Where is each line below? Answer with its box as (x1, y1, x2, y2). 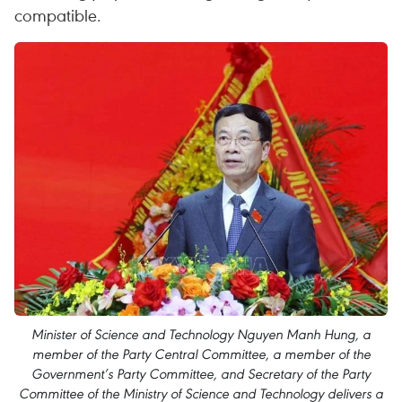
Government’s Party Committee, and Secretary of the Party (31, 365, 371, 383)
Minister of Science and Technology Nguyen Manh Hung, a (31, 326, 371, 344)
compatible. (14, 4, 101, 26)
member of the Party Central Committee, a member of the (31, 345, 371, 363)
